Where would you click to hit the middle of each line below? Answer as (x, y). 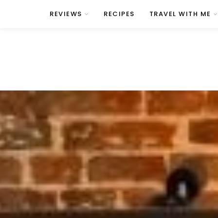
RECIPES (119, 14)
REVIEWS (66, 14)
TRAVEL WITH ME (180, 14)
